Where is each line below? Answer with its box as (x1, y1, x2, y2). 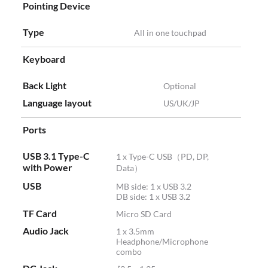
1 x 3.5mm (116, 226, 154, 237)
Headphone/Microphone (116, 236, 208, 247)
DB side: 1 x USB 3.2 (116, 191, 190, 202)
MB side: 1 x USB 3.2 (116, 181, 191, 192)
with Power (23, 162, 72, 173)
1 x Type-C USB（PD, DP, (116, 151, 209, 162)
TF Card (23, 208, 57, 220)
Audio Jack (23, 225, 69, 237)
